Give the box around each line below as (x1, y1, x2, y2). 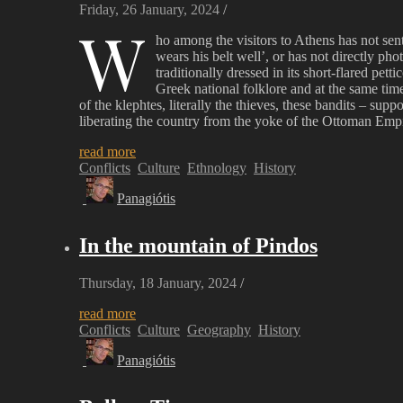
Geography (187, 322, 251, 338)
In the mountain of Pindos (79, 233, 318, 257)
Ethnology (187, 159, 246, 175)
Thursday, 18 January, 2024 (79, 275, 237, 291)
